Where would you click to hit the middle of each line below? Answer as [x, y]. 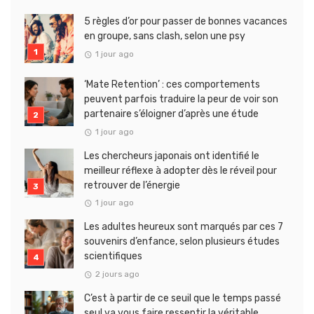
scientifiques [113, 257]
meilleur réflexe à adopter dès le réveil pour [180, 170]
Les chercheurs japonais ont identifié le [172, 156]
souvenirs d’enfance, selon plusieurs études [182, 242]
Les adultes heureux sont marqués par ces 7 [184, 227]
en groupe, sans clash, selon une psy [165, 36]
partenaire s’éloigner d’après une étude [171, 114]
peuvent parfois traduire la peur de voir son [181, 100]
